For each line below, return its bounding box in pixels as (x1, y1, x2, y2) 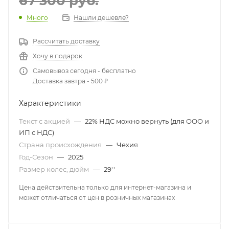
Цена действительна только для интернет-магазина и (19, 183, 191, 191)
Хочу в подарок (33, 52, 82, 60)
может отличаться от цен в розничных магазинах (19, 193, 175, 201)
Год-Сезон (19, 152, 55, 161)
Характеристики (19, 98, 81, 108)
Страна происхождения (19, 140, 103, 149)
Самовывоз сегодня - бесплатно (33, 66, 136, 75)
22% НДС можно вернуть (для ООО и (85, 117, 209, 125)
